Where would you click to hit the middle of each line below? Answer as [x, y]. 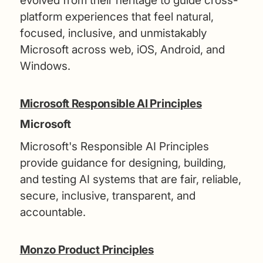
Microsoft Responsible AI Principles [111, 103]
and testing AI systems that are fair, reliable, [130, 179]
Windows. [45, 66]
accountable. [53, 212]
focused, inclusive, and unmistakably [113, 33]
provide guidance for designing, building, [123, 163]
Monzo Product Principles [87, 249]
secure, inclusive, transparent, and [107, 195]
